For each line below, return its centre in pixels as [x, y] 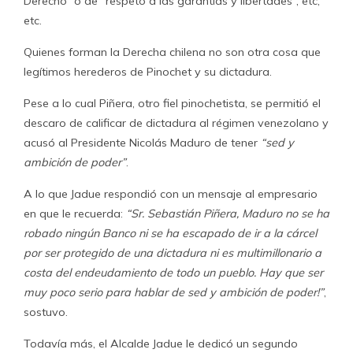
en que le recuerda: [75, 214]
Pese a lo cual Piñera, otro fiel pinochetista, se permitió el [172, 103]
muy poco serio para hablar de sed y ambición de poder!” [174, 292]
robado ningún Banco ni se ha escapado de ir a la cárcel [170, 233]
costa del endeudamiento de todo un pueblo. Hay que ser [173, 273]
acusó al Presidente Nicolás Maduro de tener [142, 143]
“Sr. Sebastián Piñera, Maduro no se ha [228, 214]
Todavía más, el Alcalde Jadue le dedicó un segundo [161, 344]
